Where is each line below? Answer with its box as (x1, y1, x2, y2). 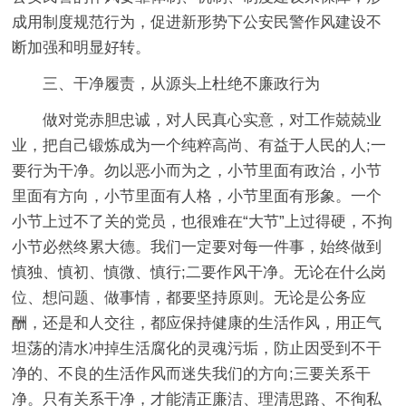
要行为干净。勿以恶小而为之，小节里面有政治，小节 (12, 161, 382, 179)
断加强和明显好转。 (12, 38, 151, 56)
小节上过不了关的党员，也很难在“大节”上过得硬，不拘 (12, 212, 393, 230)
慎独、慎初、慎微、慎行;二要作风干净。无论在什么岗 (12, 263, 387, 281)
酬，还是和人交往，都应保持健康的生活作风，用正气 (12, 314, 382, 332)
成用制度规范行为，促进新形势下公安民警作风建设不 (12, 13, 382, 31)
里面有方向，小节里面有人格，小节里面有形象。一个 (12, 187, 382, 205)
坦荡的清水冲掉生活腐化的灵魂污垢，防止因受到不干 (12, 339, 382, 357)
